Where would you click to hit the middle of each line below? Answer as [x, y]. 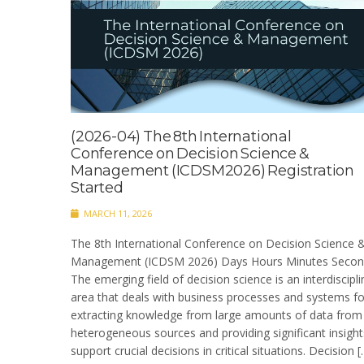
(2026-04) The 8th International [181, 136]
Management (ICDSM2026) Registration [212, 170]
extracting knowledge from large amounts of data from [217, 314]
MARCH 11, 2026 [117, 213]
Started [97, 187]
